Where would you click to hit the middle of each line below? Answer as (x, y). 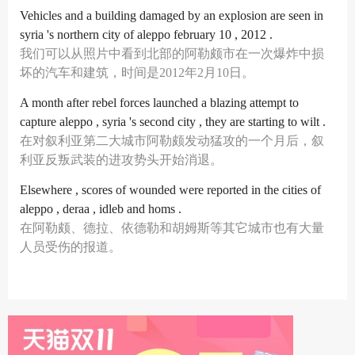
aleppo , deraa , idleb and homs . (101, 209)
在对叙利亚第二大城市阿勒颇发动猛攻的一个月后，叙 (172, 141)
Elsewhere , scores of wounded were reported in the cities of (170, 190)
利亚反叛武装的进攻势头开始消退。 (121, 160)
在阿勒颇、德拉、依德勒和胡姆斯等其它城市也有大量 (172, 228)
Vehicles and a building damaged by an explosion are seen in (172, 15)
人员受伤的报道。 (71, 247)
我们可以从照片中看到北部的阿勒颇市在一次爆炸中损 (172, 53)
